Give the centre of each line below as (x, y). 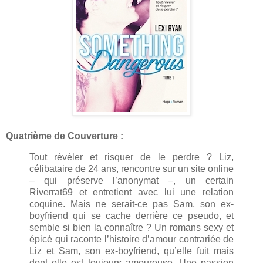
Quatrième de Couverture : (65, 136)
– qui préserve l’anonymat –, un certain (131, 181)
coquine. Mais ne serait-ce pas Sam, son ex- (131, 204)
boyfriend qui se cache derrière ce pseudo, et (131, 216)
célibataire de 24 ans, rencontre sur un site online (131, 169)
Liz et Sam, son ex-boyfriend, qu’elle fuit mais (131, 251)
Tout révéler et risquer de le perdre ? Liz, (131, 157)
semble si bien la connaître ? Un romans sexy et (131, 228)
